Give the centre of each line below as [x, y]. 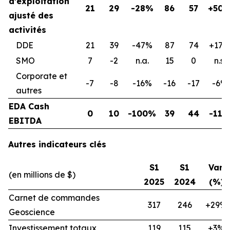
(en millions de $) [42, 174]
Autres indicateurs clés [57, 144]
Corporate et [42, 76]
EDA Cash [29, 106]
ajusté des [31, 15]
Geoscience [32, 212]
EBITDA [25, 120]
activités [27, 30]
